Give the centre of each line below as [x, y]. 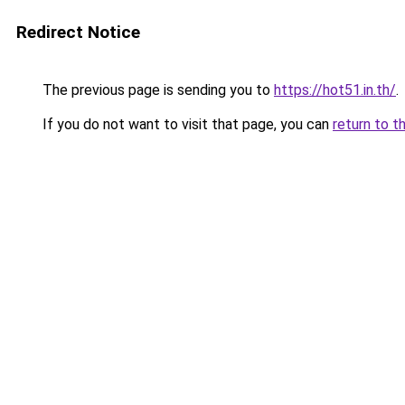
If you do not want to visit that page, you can [186, 124]
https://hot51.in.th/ [335, 90]
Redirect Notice [78, 32]
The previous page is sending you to [156, 90]
